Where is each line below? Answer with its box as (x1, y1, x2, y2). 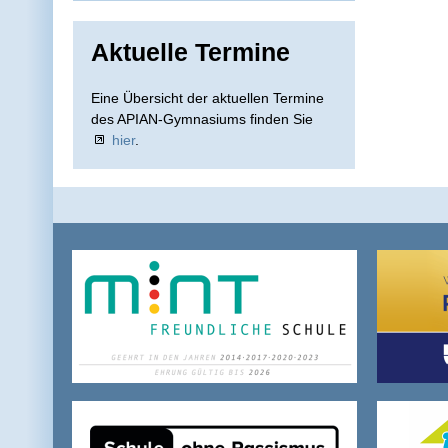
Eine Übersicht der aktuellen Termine (91, 89, 324, 106)
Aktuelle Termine (91, 38, 290, 67)
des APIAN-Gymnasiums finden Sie (91, 110, 313, 127)
